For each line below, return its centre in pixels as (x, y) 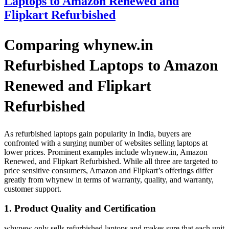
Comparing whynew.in (79, 44)
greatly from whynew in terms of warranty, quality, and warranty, (109, 179)
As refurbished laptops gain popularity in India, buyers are (98, 133)
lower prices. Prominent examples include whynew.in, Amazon (106, 152)
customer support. (33, 189)
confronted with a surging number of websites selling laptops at (106, 143)
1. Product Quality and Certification (80, 209)
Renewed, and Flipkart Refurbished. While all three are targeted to (111, 161)
